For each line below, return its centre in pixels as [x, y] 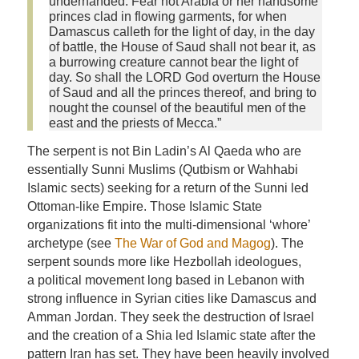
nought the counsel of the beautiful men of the [177, 108]
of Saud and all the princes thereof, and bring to [182, 93]
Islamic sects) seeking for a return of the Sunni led [167, 188]
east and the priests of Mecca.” [135, 123]
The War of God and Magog [192, 243]
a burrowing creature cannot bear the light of [173, 63]
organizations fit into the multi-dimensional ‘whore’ [168, 224]
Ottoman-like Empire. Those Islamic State [144, 206]
